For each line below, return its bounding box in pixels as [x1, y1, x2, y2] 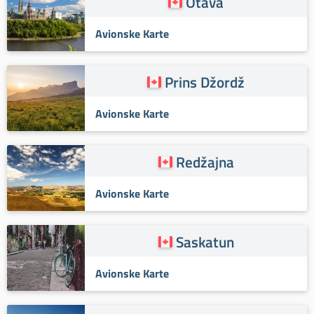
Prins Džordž [165, 70, 245, 93]
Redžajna [175, 150, 234, 173]
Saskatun [175, 230, 234, 253]
